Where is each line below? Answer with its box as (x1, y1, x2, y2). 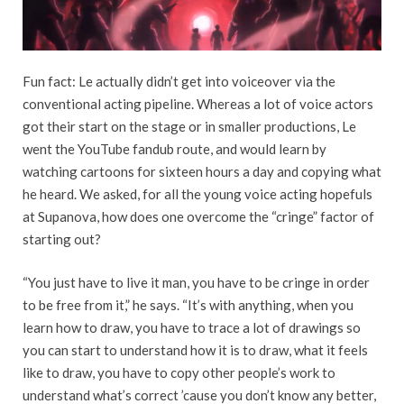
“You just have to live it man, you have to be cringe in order (23, 273, 370, 290)
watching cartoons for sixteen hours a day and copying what (23, 163, 381, 180)
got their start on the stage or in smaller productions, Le (23, 118, 356, 135)
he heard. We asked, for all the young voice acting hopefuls (23, 186, 372, 203)
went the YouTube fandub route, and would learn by (23, 141, 326, 158)
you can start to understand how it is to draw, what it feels (23, 341, 368, 358)
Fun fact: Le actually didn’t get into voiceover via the (23, 73, 335, 90)
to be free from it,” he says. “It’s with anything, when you (23, 296, 353, 313)
